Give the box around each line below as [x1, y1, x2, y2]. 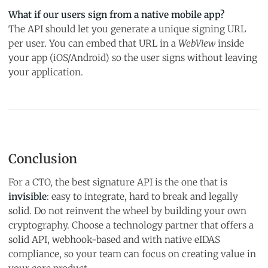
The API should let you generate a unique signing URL [8, 23, 246, 35]
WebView [178, 37, 215, 49]
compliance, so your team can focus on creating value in [8, 248, 256, 260]
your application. [8, 66, 83, 78]
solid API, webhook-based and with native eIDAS [8, 233, 220, 245]
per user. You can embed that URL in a [8, 37, 178, 49]
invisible [8, 190, 47, 202]
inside [215, 37, 244, 49]
